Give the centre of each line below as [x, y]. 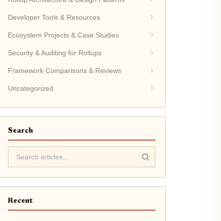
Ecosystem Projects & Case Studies [63, 35]
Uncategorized [30, 88]
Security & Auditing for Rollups [55, 53]
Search [20, 131]
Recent [20, 201]
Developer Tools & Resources [54, 17]
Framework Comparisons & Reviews [64, 71]
